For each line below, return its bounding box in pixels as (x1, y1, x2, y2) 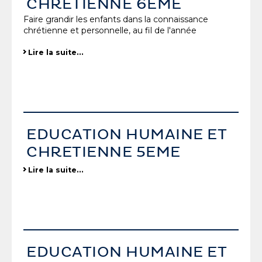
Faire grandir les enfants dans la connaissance (23, 14, 208, 25)
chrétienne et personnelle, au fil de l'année (23, 25, 196, 36)
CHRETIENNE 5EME (26, 143, 181, 161)
